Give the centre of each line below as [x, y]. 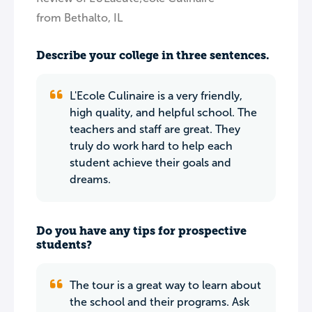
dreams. [90, 179]
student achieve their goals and [150, 163]
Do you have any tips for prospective [141, 231]
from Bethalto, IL [79, 18]
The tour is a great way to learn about [165, 285]
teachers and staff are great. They [155, 129]
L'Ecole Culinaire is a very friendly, [156, 96]
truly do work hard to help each [151, 146]
